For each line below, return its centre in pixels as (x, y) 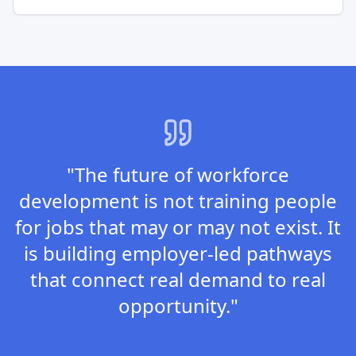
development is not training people (178, 201)
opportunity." (178, 306)
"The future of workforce (178, 174)
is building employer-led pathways (178, 253)
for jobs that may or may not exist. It (178, 227)
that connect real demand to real (178, 279)
